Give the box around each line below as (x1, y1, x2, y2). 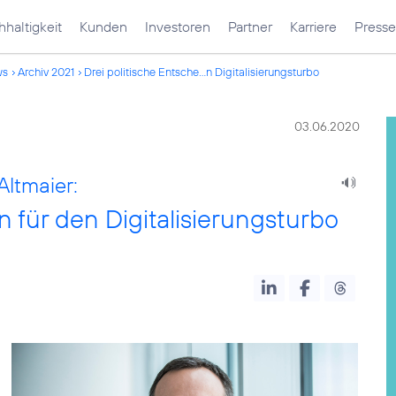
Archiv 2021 (18, 65, 74, 79)
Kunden (80, 18, 127, 35)
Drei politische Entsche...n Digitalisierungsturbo (84, 65, 319, 79)
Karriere (290, 18, 337, 35)
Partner (228, 18, 272, 35)
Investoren (145, 18, 210, 35)
